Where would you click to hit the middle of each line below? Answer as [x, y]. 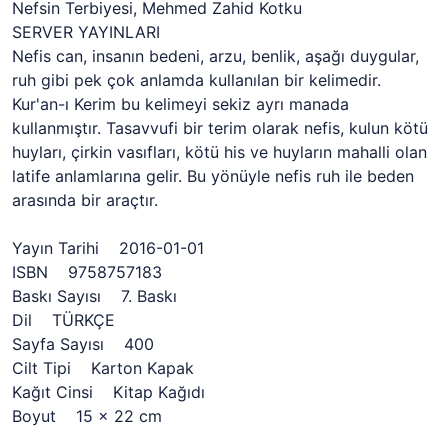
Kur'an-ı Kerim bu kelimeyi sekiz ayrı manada [180, 104]
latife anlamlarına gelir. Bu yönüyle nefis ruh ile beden [213, 176]
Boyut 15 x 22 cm [87, 416]
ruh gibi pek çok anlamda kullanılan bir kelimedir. [196, 80]
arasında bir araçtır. [85, 200]
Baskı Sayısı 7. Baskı [94, 296]
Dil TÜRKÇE [63, 320]
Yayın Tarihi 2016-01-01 [108, 248]
